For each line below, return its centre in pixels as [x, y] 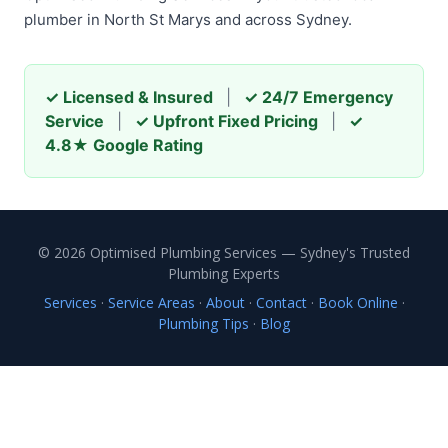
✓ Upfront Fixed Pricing [226, 121]
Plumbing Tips [203, 323]
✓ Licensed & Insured [129, 97]
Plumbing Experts [224, 273]
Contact [281, 302]
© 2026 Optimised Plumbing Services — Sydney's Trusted [224, 252]
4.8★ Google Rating [124, 145]
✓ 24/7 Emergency [318, 97]
